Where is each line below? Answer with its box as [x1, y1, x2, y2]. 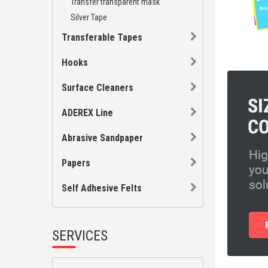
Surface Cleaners [62, 82, 133, 93]
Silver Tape [71, 13, 107, 22]
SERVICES [52, 227, 108, 244]
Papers [62, 157, 90, 169]
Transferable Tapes [62, 32, 142, 43]
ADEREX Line [62, 107, 113, 118]
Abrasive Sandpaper [62, 132, 143, 144]
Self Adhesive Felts [62, 182, 142, 194]
